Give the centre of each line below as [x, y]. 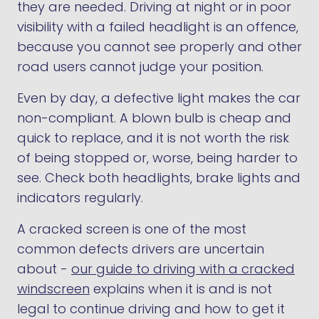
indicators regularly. [80, 198]
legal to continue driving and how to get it [151, 309]
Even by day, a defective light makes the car [159, 98]
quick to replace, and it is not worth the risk [153, 138]
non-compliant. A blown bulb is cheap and [154, 118]
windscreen [53, 289]
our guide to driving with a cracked [183, 269]
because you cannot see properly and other [159, 47]
